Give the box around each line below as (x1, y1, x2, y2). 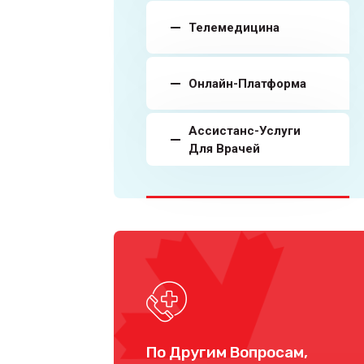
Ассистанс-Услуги (188, 123, 301, 138)
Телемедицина (188, 19, 279, 35)
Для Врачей (188, 141, 260, 156)
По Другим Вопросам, (146, 343, 308, 362)
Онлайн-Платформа (188, 76, 306, 91)
